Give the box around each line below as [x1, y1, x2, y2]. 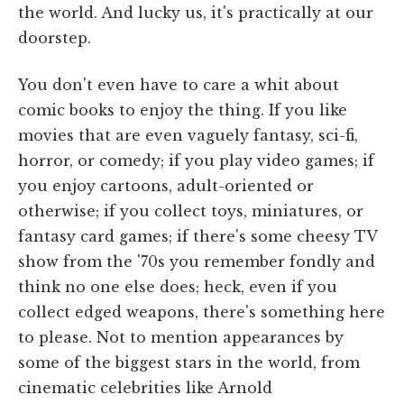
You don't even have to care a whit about [18, 75, 339, 94]
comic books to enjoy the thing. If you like [18, 100, 347, 119]
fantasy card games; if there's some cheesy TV [18, 226, 377, 245]
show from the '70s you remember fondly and [18, 252, 375, 271]
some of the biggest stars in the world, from [18, 353, 360, 372]
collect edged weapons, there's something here [18, 302, 385, 321]
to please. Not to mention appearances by [18, 327, 344, 346]
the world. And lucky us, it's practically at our [18, 3, 373, 22]
